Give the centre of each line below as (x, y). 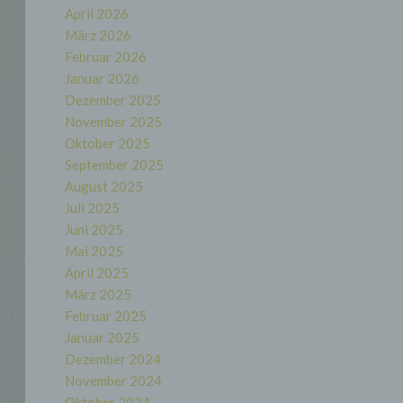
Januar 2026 (102, 78)
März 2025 (98, 294)
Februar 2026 (105, 57)
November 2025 (113, 121)
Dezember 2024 (112, 359)
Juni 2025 (94, 229)
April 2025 (96, 273)
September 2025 (114, 165)
